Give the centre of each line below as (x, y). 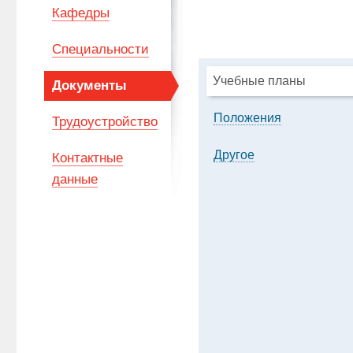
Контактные (87, 158)
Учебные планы (259, 81)
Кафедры (80, 13)
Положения (247, 118)
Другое (234, 155)
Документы (89, 85)
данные (74, 179)
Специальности (100, 49)
